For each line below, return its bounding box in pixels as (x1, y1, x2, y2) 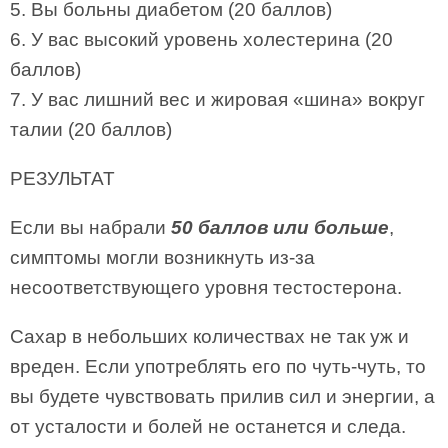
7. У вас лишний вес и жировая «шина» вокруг (10, 89, 425, 110)
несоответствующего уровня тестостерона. (10, 277, 402, 298)
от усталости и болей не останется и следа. (10, 416, 406, 437)
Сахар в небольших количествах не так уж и (10, 326, 409, 347)
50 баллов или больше (171, 217, 389, 238)
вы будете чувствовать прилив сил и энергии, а (10, 386, 435, 407)
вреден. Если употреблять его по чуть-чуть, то (10, 356, 426, 377)
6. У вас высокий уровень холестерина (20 (10, 29, 393, 50)
